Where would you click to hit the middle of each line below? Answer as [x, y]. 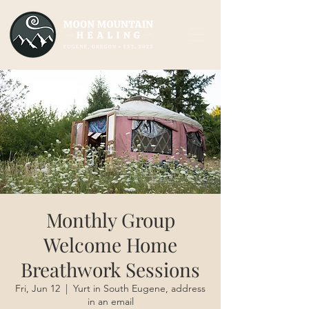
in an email [110, 301]
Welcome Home [110, 245]
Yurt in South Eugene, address [139, 288]
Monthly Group [110, 220]
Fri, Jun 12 [38, 288]
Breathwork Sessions [110, 269]
